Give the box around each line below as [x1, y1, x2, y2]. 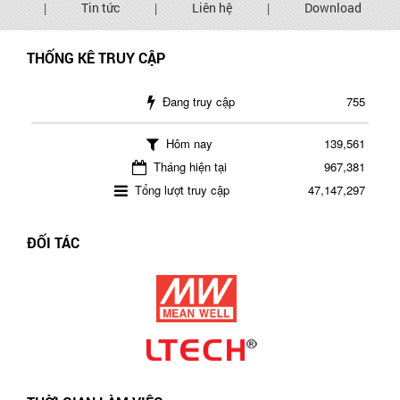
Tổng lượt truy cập [130, 181, 229, 198]
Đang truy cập [158, 93, 235, 110]
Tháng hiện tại [150, 158, 227, 175]
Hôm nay [162, 135, 212, 152]
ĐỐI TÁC [27, 233, 79, 252]
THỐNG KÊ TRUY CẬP [27, 48, 165, 67]
